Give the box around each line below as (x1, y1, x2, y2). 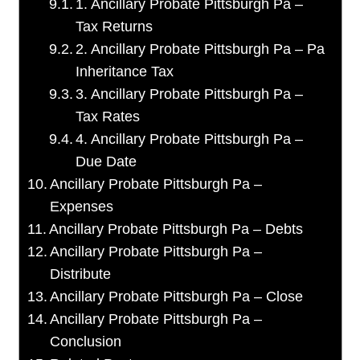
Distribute (50, 266, 112, 283)
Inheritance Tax (76, 63, 174, 80)
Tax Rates (76, 108, 141, 125)
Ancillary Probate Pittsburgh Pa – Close (50, 288, 304, 305)
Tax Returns (76, 18, 153, 35)
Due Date (76, 153, 137, 170)
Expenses (50, 198, 114, 215)
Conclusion (50, 333, 122, 350)
